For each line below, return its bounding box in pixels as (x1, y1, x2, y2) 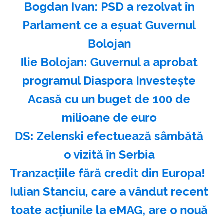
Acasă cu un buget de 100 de (28, 92, 190, 107)
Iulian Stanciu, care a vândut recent (10, 184, 208, 199)
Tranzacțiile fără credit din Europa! (10, 166, 205, 181)
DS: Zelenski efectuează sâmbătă (15, 129, 203, 144)
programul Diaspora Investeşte (22, 73, 196, 88)
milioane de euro (61, 110, 157, 125)
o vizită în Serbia (63, 147, 155, 162)
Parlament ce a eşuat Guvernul (22, 18, 196, 33)
